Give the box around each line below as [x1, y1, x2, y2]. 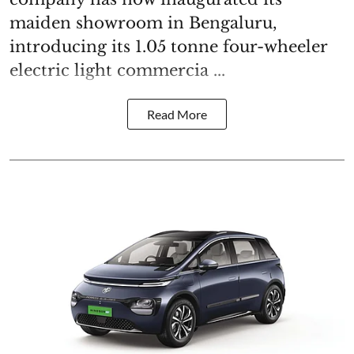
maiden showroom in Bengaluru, [9, 13, 277, 32]
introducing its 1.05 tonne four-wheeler [9, 36, 327, 56]
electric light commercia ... [9, 60, 225, 80]
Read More [147, 106, 207, 122]
